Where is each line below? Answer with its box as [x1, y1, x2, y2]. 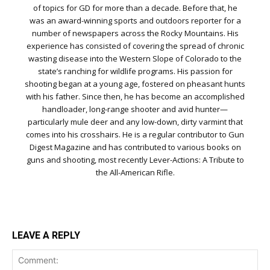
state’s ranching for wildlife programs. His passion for [37, 65, 233, 77]
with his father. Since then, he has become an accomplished [25, 90, 245, 102]
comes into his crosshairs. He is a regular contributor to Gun [26, 128, 244, 140]
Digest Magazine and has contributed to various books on [29, 141, 241, 152]
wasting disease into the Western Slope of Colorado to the [28, 52, 242, 64]
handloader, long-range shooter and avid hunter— [42, 103, 228, 115]
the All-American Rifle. [95, 166, 175, 178]
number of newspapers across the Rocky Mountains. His [31, 27, 239, 39]
